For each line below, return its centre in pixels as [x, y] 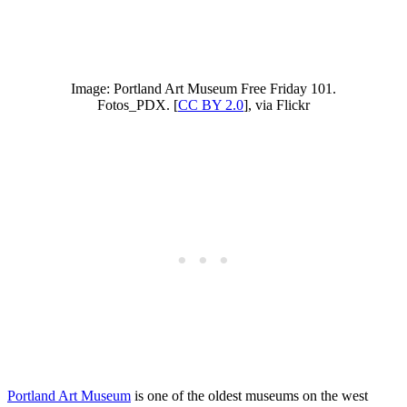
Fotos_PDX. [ [138, 104]
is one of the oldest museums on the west [249, 395]
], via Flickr [277, 104]
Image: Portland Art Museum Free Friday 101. [203, 88]
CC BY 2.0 [211, 104]
